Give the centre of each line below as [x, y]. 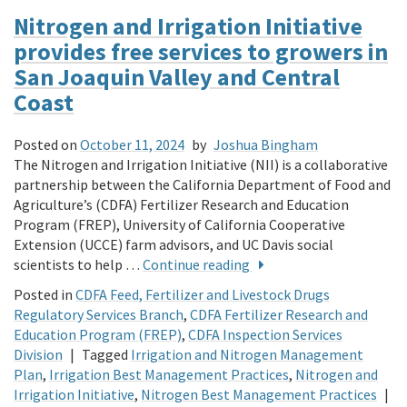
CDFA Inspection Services [265, 335]
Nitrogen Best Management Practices [259, 395]
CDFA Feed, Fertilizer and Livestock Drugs [203, 295]
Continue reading [198, 265]
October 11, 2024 [132, 145]
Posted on [45, 145]
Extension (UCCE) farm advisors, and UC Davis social [174, 245]
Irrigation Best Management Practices [169, 375]
